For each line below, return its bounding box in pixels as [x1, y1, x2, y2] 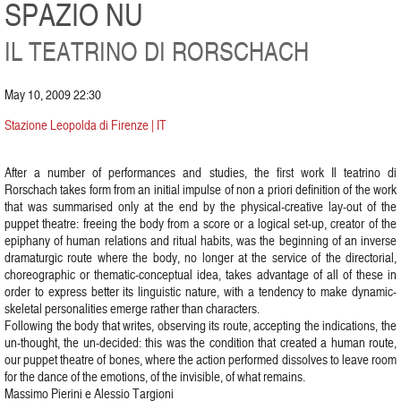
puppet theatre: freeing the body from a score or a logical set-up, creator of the [4, 214, 397, 233]
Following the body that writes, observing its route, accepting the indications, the [4, 316, 397, 335]
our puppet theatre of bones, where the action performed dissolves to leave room [4, 350, 397, 369]
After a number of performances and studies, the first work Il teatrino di [4, 163, 397, 182]
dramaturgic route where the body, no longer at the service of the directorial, [4, 248, 397, 267]
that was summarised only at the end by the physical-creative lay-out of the [4, 197, 397, 216]
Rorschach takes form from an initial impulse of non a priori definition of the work [4, 180, 397, 199]
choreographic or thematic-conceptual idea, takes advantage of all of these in [4, 265, 397, 284]
